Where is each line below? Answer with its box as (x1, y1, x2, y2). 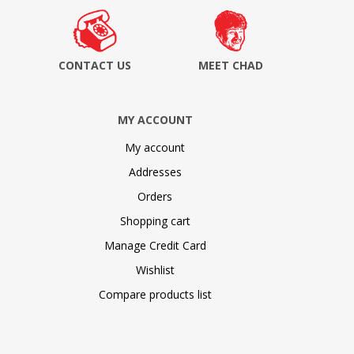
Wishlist (135, 262, 175, 277)
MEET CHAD (198, 57, 263, 73)
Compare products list (98, 286, 212, 302)
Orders (137, 188, 172, 204)
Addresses (128, 164, 182, 179)
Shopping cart (119, 213, 190, 228)
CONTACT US (58, 57, 131, 73)
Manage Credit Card (104, 237, 206, 253)
